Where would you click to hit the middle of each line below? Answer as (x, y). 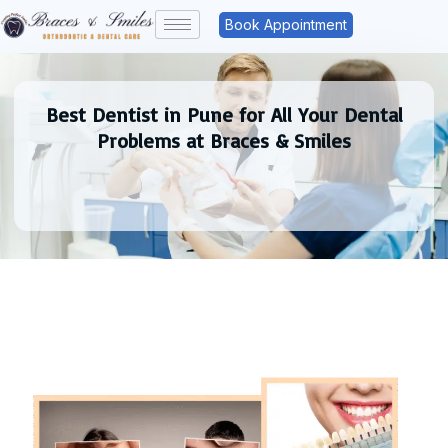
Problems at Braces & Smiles (224, 140)
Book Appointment (286, 25)
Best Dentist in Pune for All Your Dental (224, 114)
